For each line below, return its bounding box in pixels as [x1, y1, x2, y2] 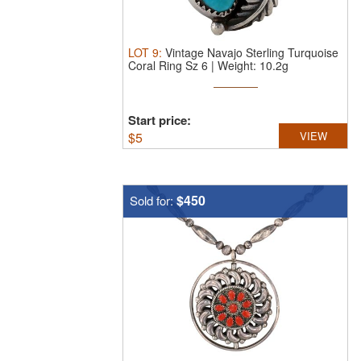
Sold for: [130, 192, 176, 209]
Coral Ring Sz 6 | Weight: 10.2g [128, 57, 288, 73]
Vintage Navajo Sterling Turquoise [165, 44, 338, 60]
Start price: [128, 111, 191, 129]
